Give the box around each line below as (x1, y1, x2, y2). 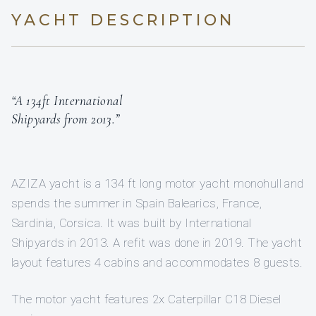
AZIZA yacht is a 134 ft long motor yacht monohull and (11, 176, 304, 191)
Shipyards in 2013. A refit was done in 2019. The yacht (11, 236, 303, 250)
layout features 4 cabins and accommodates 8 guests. (11, 255, 303, 270)
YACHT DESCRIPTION (11, 11, 236, 30)
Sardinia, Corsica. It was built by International (11, 216, 252, 231)
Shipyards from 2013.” (11, 111, 120, 128)
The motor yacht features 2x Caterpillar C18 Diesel (11, 292, 281, 307)
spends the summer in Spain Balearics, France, (11, 196, 262, 211)
